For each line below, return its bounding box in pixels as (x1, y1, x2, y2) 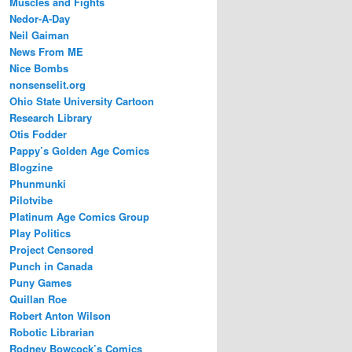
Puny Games (9, 275, 71, 291)
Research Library (9, 110, 92, 126)
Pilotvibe (9, 192, 53, 208)
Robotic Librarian (9, 324, 94, 340)
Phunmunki (9, 176, 66, 192)
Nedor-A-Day (9, 11, 70, 27)
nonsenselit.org (9, 77, 86, 93)
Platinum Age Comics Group (9, 209, 149, 225)
